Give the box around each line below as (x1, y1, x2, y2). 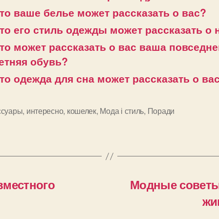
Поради (147, 105, 175, 117)
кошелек (66, 105, 96, 117)
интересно (26, 105, 64, 117)
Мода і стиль (100, 105, 144, 117)
